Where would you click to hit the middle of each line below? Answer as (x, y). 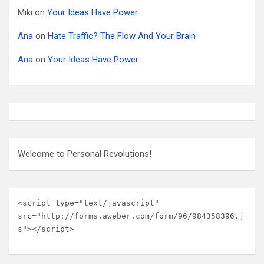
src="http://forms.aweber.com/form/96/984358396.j (131, 216)
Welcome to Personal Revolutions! (85, 154)
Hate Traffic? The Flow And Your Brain (122, 36)
